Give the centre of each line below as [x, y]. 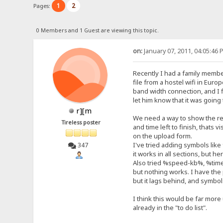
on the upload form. [162, 136]
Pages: [43, 5]
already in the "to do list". [170, 207]
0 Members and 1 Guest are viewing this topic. [97, 30]
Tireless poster [81, 122]
